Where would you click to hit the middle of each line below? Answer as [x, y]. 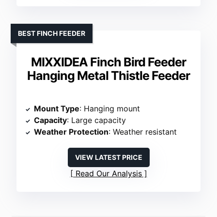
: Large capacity [97, 120]
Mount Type [57, 109]
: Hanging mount [110, 109]
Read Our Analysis [108, 174]
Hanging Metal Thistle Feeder [108, 76]
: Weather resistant [143, 132]
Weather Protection [71, 132]
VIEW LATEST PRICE [108, 157]
